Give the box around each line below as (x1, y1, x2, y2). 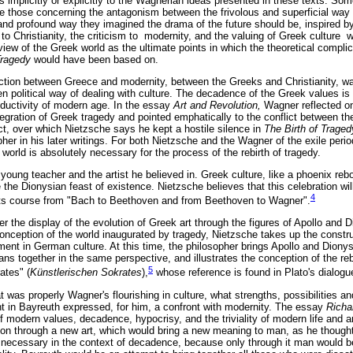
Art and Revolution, (173, 98, 264, 111)
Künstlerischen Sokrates (30, 266, 142, 279)
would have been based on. (34, 53, 158, 65)
